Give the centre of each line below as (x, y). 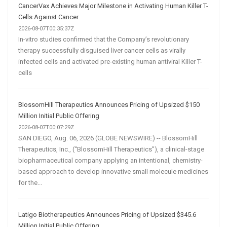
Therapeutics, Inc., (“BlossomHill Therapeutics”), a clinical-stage (111, 149)
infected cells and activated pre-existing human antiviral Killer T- (110, 62)
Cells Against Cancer (48, 17)
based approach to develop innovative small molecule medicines (113, 172)
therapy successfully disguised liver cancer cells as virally (102, 51)
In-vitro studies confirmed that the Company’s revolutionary (104, 40)
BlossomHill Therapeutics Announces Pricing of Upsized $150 (109, 105)
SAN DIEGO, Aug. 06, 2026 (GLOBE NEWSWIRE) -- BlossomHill (108, 138)
